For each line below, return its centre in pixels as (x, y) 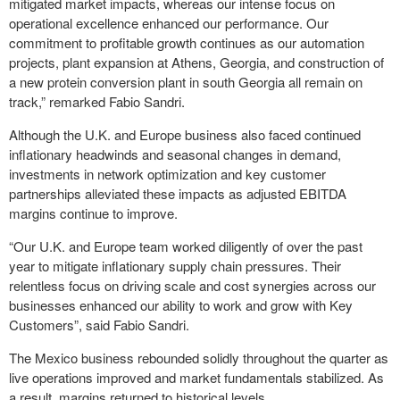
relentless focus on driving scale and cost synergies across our (192, 285)
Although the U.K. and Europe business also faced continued (185, 134)
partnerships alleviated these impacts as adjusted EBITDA (178, 193)
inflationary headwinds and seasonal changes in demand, (175, 154)
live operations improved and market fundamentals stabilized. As (196, 377)
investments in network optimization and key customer (167, 173)
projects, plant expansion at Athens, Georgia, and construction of (196, 62)
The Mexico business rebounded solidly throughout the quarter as (199, 357)
